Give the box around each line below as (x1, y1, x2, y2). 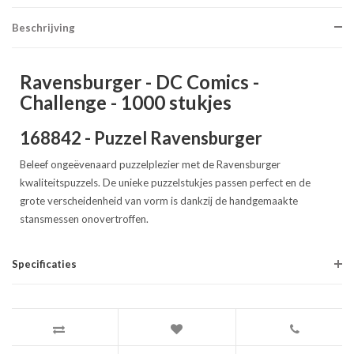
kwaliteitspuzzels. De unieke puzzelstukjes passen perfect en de (20, 176, 311, 189)
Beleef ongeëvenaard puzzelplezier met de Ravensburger (20, 158, 281, 171)
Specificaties (12, 258, 77, 270)
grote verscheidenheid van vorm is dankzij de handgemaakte (20, 194, 298, 207)
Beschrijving (12, 21, 75, 34)
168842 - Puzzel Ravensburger (20, 127, 265, 149)
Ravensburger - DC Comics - (20, 70, 259, 93)
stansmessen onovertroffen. (20, 213, 149, 225)
